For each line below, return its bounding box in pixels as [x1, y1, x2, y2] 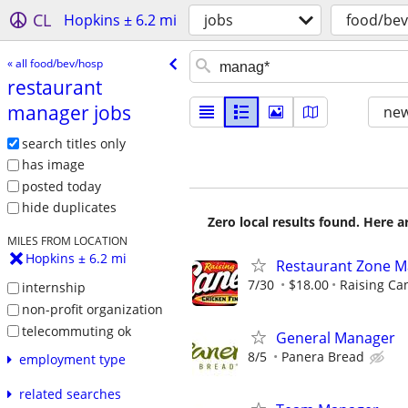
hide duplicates [21, 199, 117, 217]
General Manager [276, 328, 395, 349]
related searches [18, 385, 121, 403]
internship [21, 279, 86, 297]
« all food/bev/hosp [6, 55, 103, 71]
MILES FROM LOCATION [6, 233, 127, 249]
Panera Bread [281, 348, 364, 366]
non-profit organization [21, 300, 163, 318]
